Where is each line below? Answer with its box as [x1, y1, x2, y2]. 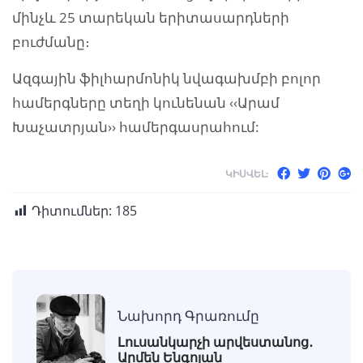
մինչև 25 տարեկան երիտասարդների [12, 8, 289, 28]
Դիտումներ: [32, 202, 112, 220]
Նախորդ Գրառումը [117, 305, 259, 325]
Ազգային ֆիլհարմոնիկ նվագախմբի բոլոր [12, 69, 321, 88]
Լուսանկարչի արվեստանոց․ [117, 332, 313, 351]
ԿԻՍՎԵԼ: [225, 167, 268, 181]
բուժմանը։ [12, 32, 90, 52]
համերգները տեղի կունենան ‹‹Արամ [12, 93, 280, 113]
